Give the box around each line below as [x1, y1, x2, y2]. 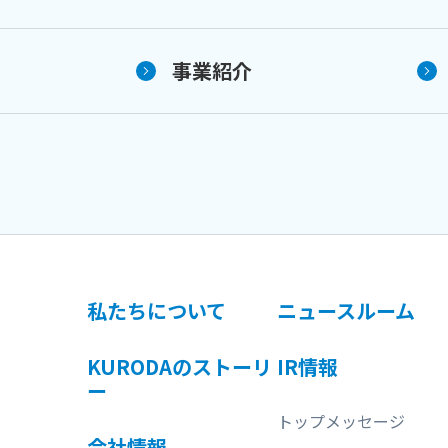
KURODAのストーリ [87, 351, 272, 381]
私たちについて [87, 295, 226, 325]
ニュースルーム [276, 295, 415, 325]
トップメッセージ [276, 408, 405, 433]
